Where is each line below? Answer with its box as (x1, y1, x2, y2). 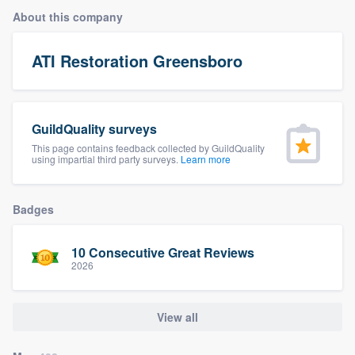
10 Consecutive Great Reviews (71, 242, 254, 261)
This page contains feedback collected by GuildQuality (32, 141, 265, 155)
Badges (13, 201, 54, 217)
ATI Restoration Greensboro (32, 49, 242, 72)
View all (157, 309, 198, 326)
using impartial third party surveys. (32, 152, 181, 166)
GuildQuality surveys (32, 120, 157, 138)
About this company (13, 9, 123, 25)
